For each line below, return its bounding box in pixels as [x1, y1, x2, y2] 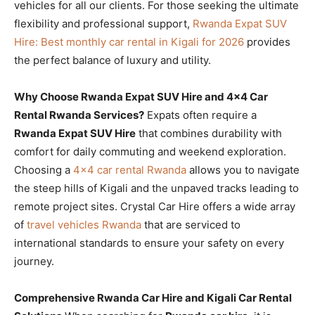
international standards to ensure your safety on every [14, 236, 284, 250]
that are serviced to [141, 217, 240, 231]
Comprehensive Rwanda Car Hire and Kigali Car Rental [14, 290, 292, 304]
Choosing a [14, 162, 73, 176]
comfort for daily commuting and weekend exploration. [14, 144, 286, 158]
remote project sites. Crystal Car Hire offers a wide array [14, 199, 295, 213]
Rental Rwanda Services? [14, 108, 144, 122]
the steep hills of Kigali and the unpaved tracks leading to [14, 181, 299, 195]
